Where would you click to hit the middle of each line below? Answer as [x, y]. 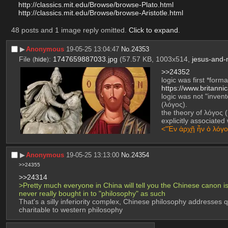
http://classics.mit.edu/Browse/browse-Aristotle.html [101, 12]
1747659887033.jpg [85, 59]
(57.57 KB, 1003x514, [155, 59]
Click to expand [153, 30]
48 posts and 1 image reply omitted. [70, 30]
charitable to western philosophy [70, 209]
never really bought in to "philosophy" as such [92, 193]
